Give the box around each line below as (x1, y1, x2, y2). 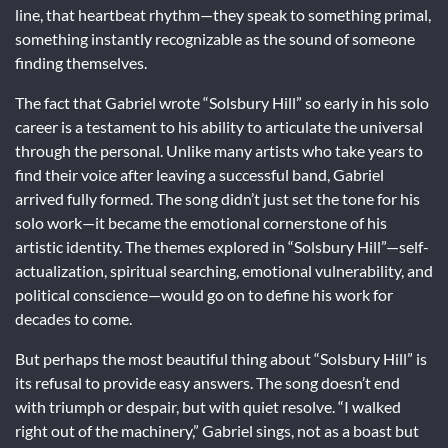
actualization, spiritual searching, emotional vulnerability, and (15, 260, 433, 280)
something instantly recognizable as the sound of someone (15, 28, 415, 48)
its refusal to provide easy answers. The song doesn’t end (15, 372, 400, 392)
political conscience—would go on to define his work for (15, 284, 393, 304)
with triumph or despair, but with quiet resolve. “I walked (15, 396, 401, 416)
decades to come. (15, 308, 132, 328)
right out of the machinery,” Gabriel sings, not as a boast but (15, 420, 419, 440)
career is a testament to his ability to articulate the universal (15, 116, 423, 136)
